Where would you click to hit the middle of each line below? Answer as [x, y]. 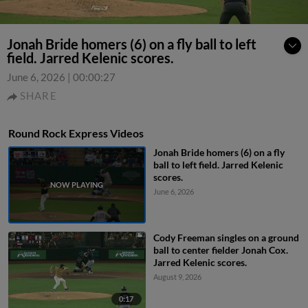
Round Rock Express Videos [76, 133]
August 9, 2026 [177, 277]
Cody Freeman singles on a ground [226, 238]
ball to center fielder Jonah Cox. [220, 250]
